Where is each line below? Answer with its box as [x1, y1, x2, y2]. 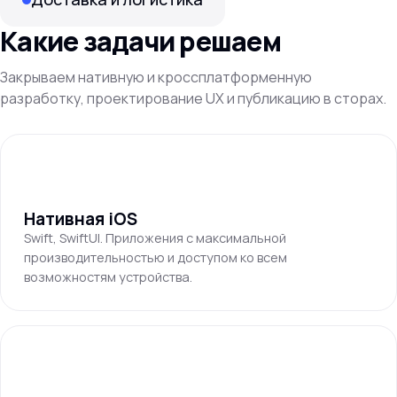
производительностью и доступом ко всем [24, 249, 287, 266]
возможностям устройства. [24, 269, 192, 285]
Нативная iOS [24, 207, 137, 230]
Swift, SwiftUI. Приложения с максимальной [24, 230, 286, 246]
